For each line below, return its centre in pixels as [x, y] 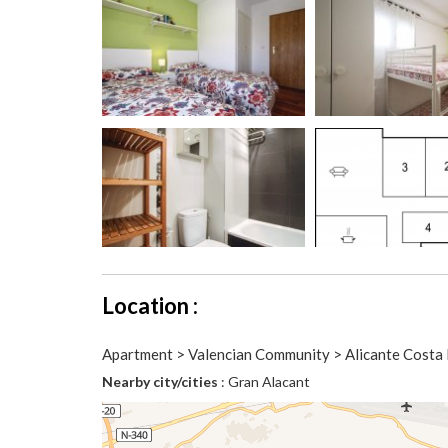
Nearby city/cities [160, 381]
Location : [150, 305]
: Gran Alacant [264, 381]
